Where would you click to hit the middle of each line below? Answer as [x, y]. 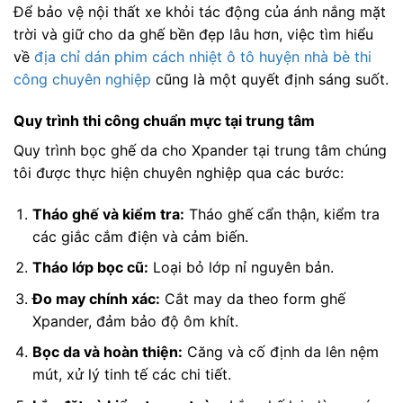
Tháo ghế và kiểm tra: [108, 214]
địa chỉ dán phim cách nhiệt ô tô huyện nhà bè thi [203, 57]
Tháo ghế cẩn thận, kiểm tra [282, 214]
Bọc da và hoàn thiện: [107, 352]
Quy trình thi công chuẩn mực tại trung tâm [164, 120]
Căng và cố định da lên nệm [280, 352]
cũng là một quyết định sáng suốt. [270, 80]
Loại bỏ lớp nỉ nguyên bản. [241, 268]
